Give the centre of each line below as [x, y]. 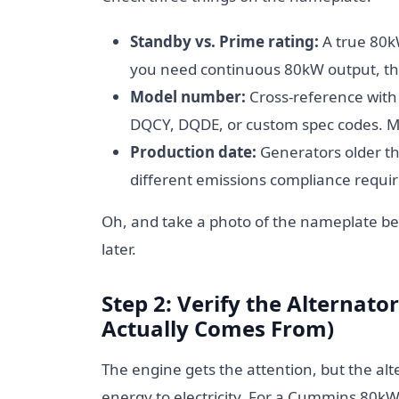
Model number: [188, 97]
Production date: [193, 152]
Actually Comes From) [218, 328]
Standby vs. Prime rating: [224, 41]
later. [119, 249]
